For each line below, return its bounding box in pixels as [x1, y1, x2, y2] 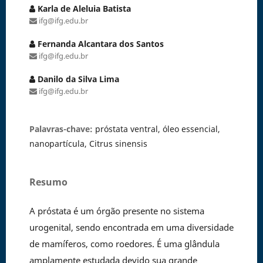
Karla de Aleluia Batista [35, 2, 131, 14]
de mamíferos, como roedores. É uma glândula [29, 237, 220, 249]
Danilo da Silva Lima [35, 73, 119, 85]
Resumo [29, 175, 68, 188]
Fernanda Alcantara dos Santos [35, 38, 164, 49]
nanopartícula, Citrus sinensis [29, 137, 147, 149]
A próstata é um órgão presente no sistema [29, 204, 204, 217]
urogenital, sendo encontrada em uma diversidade [29, 221, 234, 233]
